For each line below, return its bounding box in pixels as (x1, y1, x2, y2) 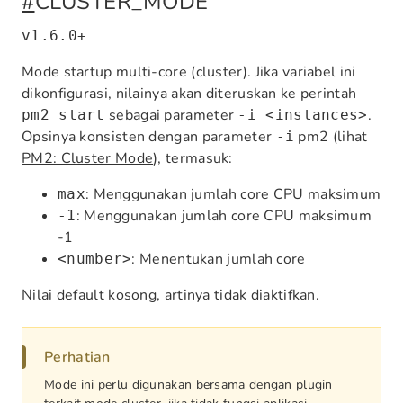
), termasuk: (153, 148, 233, 168)
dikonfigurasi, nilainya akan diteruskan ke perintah (22, 84, 357, 103)
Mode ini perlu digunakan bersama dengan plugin (44, 376, 333, 393)
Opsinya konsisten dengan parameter (22, 127, 276, 147)
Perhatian (44, 347, 111, 367)
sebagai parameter (104, 105, 238, 125)
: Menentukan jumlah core (131, 249, 306, 269)
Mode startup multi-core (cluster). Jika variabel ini (22, 62, 356, 82)
